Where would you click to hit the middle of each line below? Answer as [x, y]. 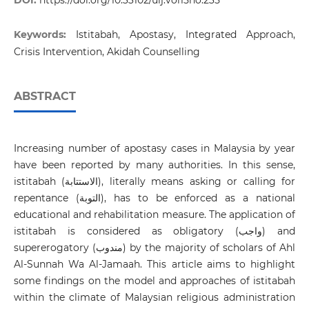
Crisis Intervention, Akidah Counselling [107, 52]
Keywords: [44, 35]
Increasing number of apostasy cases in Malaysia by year [154, 149]
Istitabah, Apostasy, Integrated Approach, [186, 35]
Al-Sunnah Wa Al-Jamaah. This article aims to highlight [154, 265]
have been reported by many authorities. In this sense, [154, 165]
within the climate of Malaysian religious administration [154, 298]
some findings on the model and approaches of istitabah [154, 281]
